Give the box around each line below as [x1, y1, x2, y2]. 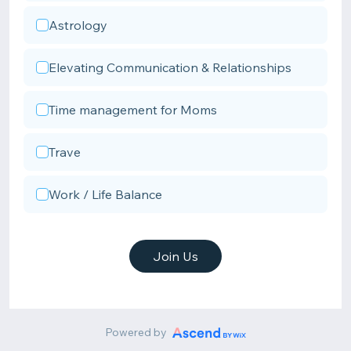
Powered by [104, 325, 167, 339]
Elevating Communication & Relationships [49, 60, 291, 75]
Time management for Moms [49, 102, 217, 118]
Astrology [49, 17, 107, 33]
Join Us [153, 248, 198, 264]
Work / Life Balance [49, 186, 162, 202]
